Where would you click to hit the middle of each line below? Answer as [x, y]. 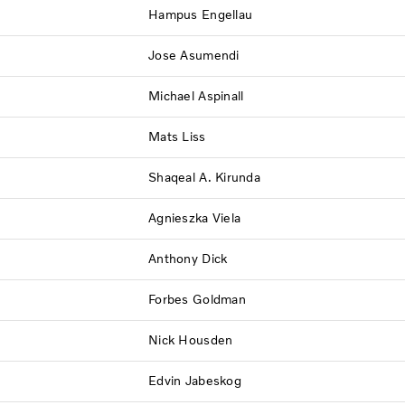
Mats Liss [177, 137]
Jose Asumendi [194, 55]
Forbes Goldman [197, 299]
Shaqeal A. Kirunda [210, 177]
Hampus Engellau [201, 14]
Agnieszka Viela [195, 218]
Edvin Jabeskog [195, 381]
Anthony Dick [188, 259]
